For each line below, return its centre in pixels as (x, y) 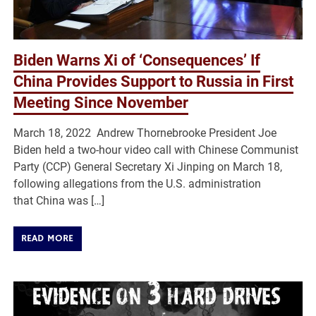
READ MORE (48, 239)
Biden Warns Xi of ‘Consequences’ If (137, 61)
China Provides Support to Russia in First (154, 82)
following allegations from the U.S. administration (138, 184)
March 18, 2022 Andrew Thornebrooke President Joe (145, 133)
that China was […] (59, 201)
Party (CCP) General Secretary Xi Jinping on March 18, (148, 167)
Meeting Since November (101, 103)
